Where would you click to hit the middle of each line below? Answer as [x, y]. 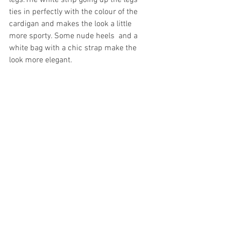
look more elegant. [42, 61]
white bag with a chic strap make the [74, 48]
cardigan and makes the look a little [71, 24]
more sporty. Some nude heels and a [74, 36]
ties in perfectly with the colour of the [74, 12]
